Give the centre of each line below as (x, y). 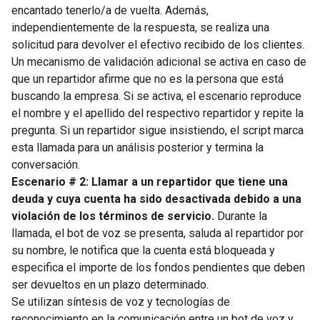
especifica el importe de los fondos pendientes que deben (158, 267)
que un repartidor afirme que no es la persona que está (147, 79)
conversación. (46, 164)
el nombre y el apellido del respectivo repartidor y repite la (157, 113)
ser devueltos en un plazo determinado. (110, 284)
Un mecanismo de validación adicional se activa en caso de (159, 61)
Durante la (241, 216)
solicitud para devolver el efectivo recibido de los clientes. (158, 44)
